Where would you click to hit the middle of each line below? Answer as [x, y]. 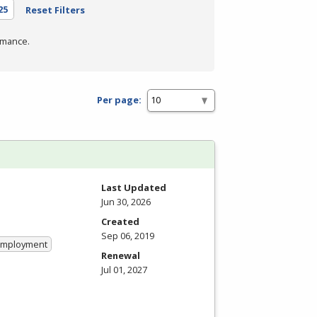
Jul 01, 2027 [124, 269]
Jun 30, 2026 [126, 201]
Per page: [119, 100]
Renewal [121, 255]
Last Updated [134, 187]
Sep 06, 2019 [128, 235]
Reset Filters [55, 10]
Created [120, 221]
